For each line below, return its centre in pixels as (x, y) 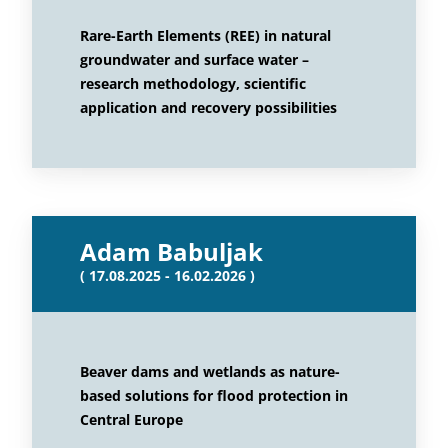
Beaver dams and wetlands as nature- (210, 371)
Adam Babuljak (171, 251)
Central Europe (131, 419)
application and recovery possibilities (208, 107)
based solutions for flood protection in (214, 395)
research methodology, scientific (193, 83)
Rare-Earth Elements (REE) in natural (205, 35)
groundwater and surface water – (194, 59)
